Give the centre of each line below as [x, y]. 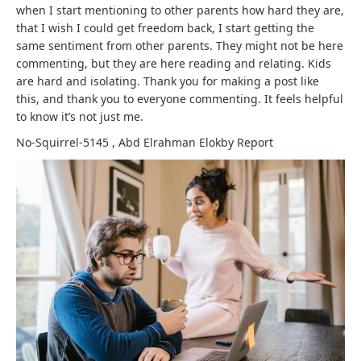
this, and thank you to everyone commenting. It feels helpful [180, 99]
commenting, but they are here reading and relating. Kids [174, 64]
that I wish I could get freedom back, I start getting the [165, 28]
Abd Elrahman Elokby [178, 143]
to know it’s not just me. [80, 117]
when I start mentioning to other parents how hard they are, [180, 10]
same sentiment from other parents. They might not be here [180, 46]
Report [255, 143]
